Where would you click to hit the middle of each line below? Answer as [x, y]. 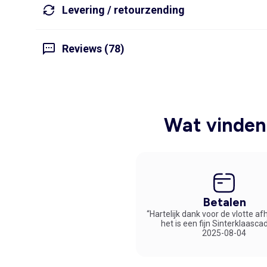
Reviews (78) [93, 49]
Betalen [224, 202]
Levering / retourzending [123, 10]
